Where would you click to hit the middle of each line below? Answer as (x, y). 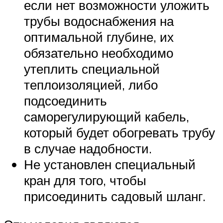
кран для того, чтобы (85, 180)
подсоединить (65, 100)
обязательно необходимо (99, 53)
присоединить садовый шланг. (115, 196)
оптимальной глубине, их (99, 37)
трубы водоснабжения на (99, 21)
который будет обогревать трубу (119, 132)
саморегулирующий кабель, (107, 116)
